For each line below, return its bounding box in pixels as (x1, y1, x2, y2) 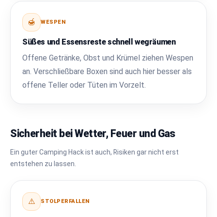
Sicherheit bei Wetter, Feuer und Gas (10, 127, 175, 139)
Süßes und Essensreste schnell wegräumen (22, 37, 176, 46)
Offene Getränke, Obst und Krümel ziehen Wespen (22, 53, 194, 62)
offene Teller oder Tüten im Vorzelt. (22, 80, 146, 90)
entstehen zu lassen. (10, 159, 77, 168)
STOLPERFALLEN (41, 198, 90, 205)
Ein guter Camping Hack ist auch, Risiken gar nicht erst (10, 148, 179, 156)
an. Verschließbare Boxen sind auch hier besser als (22, 66, 192, 76)
